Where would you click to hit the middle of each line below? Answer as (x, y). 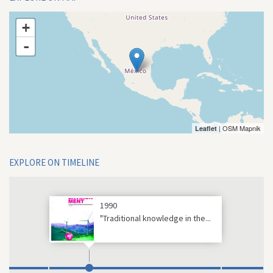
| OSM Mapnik (239, 128)
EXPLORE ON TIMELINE (54, 162)
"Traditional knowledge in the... (155, 218)
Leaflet (206, 128)
